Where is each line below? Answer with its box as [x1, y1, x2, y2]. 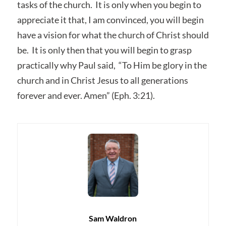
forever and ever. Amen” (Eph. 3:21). [17, 89, 155, 101]
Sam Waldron [89, 213, 137, 223]
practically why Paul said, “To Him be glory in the [17, 59, 207, 71]
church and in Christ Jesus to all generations [17, 74, 188, 86]
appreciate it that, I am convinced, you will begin [17, 14, 204, 25]
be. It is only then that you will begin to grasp [17, 44, 192, 55]
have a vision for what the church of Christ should [17, 29, 209, 40]
